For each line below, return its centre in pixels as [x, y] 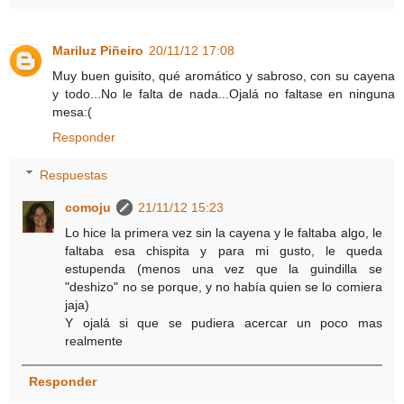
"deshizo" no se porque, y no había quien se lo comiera [224, 286]
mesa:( [72, 111]
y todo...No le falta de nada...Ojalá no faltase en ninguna [224, 93]
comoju [88, 207]
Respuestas [74, 174]
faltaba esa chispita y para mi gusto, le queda [224, 250]
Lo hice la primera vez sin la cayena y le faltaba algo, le [224, 232]
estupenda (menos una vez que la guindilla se [224, 268]
